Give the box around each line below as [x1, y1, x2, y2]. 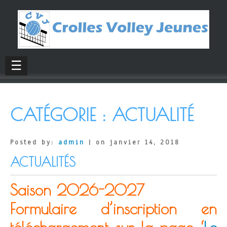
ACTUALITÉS [10, 154, 75, 169]
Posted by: [10, 137, 58, 147]
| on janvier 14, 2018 [85, 137, 180, 147]
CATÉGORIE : [10, 103, 112, 125]
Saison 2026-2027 [10, 180, 144, 199]
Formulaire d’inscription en [10, 199, 217, 217]
